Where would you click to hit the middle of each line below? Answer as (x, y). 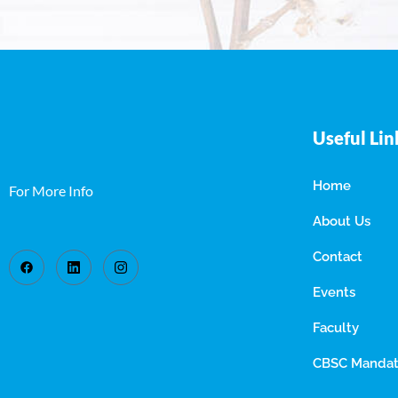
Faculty (336, 328)
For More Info (52, 191)
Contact (338, 257)
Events (334, 293)
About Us (342, 222)
